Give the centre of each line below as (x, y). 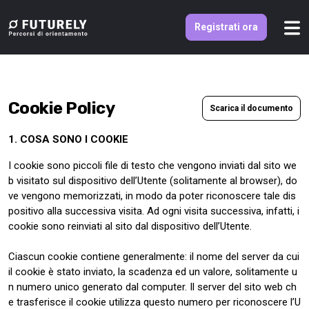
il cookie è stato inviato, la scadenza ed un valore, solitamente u (153, 272)
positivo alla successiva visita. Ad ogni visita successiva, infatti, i (154, 211)
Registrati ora (226, 27)
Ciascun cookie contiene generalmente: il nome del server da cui (154, 257)
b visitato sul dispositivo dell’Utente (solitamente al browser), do (153, 181)
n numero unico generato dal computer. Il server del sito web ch (152, 287)
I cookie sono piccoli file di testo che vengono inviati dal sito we (152, 166)
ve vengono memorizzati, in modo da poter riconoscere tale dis (152, 196)
